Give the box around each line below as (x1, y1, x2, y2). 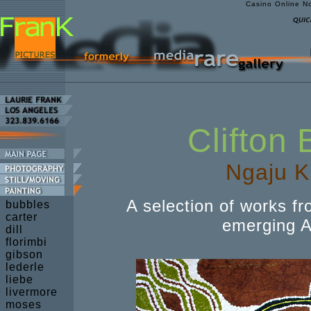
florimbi (6, 236, 47, 248)
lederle (6, 261, 44, 273)
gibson (6, 249, 43, 260)
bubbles (6, 199, 50, 210)
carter (6, 211, 37, 223)
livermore (6, 286, 58, 298)
